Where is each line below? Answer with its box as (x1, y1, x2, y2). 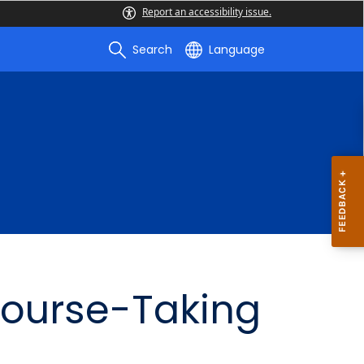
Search (132, 41, 172, 58)
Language (209, 41, 265, 58)
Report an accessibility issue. (142, 5, 271, 19)
